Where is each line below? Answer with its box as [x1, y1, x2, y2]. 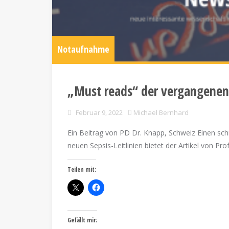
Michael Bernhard [133, 108, 189, 117]
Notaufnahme [57, 43, 109, 55]
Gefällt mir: [67, 216, 97, 224]
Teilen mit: [67, 165, 96, 174]
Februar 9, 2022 [76, 108, 123, 117]
